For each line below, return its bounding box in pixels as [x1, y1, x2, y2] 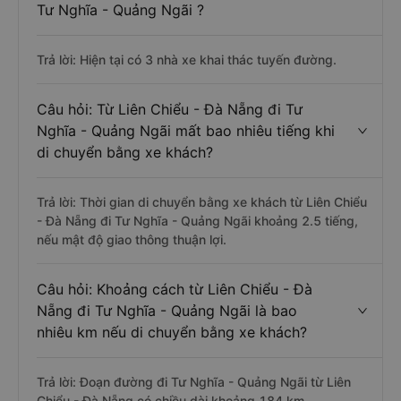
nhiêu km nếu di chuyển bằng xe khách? [37, 323, 307, 341]
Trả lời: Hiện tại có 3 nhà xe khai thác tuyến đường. [37, 52, 337, 67]
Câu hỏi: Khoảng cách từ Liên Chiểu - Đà [37, 280, 312, 298]
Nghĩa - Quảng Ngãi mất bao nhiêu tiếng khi [37, 122, 335, 140]
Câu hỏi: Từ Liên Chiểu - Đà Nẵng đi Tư [37, 100, 303, 118]
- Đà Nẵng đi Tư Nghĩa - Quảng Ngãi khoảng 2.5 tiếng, [37, 213, 358, 228]
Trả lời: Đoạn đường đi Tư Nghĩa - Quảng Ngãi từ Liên [37, 374, 351, 389]
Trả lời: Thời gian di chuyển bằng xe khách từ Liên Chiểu [37, 194, 367, 209]
